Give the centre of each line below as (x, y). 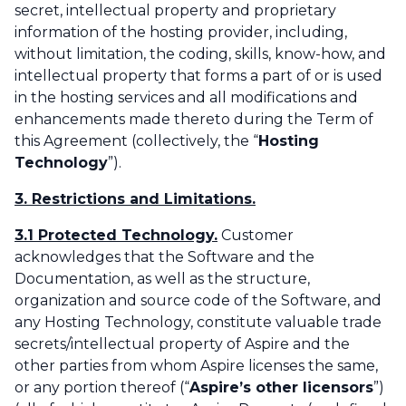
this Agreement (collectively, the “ (136, 141)
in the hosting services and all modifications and (186, 98)
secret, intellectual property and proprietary (175, 11)
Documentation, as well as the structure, (162, 279)
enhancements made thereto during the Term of (194, 120)
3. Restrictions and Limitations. (135, 199)
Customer (256, 236)
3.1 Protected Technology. (116, 236)
